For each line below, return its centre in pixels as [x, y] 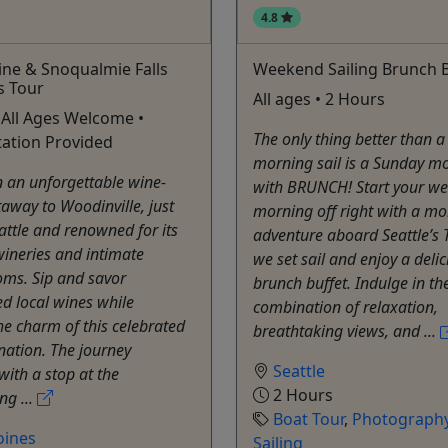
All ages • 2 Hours [319, 98]
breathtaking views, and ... [346, 330]
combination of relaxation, [345, 306]
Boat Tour [308, 418]
